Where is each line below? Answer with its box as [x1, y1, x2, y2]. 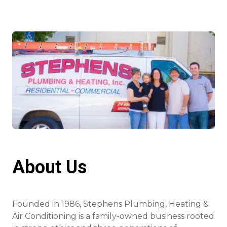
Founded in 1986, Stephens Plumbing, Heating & [12, 199, 209, 209]
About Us [12, 156, 87, 178]
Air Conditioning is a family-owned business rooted [12, 211, 214, 221]
